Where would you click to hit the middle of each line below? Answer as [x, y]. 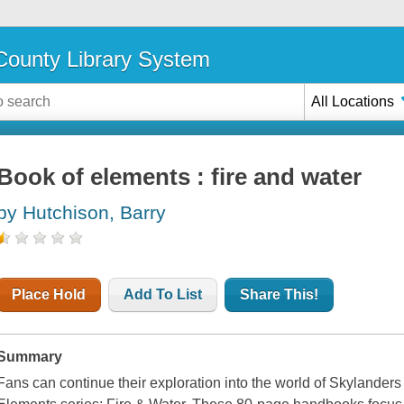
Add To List [163, 295]
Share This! [280, 295]
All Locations [353, 101]
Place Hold [49, 295]
